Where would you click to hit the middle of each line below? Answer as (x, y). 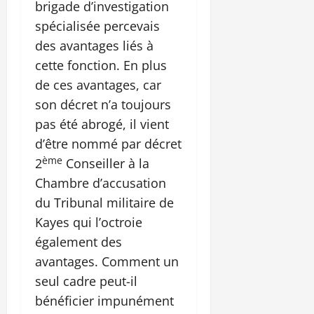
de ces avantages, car (98, 85)
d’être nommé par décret (108, 144)
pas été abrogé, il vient (102, 124)
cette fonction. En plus (101, 66)
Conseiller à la (106, 164)
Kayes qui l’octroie (89, 223)
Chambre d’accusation (101, 183)
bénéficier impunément (104, 301)
